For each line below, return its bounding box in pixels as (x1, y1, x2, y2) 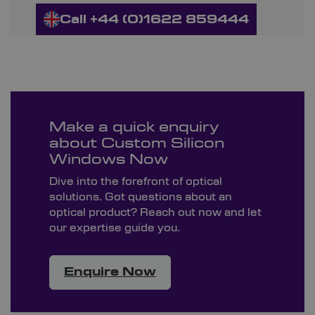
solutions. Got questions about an (49, 191, 232, 203)
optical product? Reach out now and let (49, 207, 262, 219)
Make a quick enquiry (49, 121, 219, 135)
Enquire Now (64, 266, 156, 278)
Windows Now (49, 153, 168, 167)
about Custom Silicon (49, 137, 224, 151)
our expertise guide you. (49, 222, 180, 234)
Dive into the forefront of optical (49, 176, 222, 188)
